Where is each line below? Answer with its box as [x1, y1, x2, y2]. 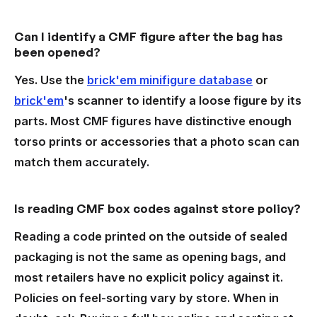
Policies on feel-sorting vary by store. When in [14, 291, 279, 306]
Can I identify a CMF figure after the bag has [14, 29, 283, 45]
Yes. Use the [14, 73, 87, 88]
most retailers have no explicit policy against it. [14, 270, 283, 285]
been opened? [14, 45, 100, 60]
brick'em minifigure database [87, 73, 253, 88]
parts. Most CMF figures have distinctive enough [14, 114, 292, 129]
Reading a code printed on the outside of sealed [14, 229, 287, 244]
